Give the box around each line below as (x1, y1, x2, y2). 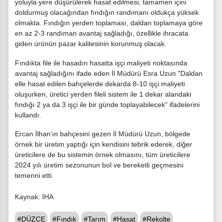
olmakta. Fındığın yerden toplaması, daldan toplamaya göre (15, 18, 203, 27)
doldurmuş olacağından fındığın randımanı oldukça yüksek (15, 8, 199, 16)
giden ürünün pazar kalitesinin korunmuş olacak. (15, 39, 166, 48)
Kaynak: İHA (15, 193, 54, 201)
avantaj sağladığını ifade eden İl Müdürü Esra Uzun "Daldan (15, 69, 203, 77)
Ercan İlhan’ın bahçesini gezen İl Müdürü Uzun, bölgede (15, 130, 190, 138)
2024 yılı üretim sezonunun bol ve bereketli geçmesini (15, 161, 183, 169)
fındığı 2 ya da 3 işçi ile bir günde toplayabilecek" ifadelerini (15, 100, 200, 109)
